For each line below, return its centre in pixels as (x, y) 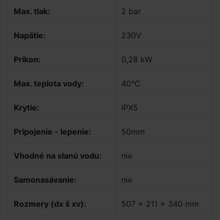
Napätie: (30, 35)
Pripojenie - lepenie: (53, 132)
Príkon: (27, 59)
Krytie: (27, 108)
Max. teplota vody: (49, 83)
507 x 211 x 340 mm (160, 204)
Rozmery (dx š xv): (50, 204)
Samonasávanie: (45, 180)
